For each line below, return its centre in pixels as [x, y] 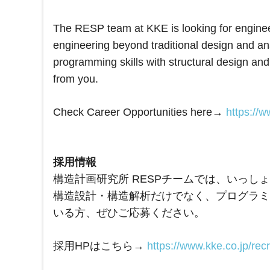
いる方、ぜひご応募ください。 [129, 213]
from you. [76, 79]
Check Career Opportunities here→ [140, 112]
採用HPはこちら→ [100, 246]
